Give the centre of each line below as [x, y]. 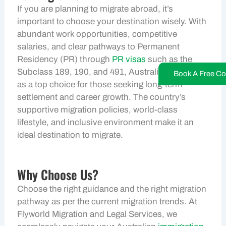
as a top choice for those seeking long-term [100, 84]
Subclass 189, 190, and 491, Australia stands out [112, 72]
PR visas [129, 59]
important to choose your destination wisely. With [112, 21]
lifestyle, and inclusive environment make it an [106, 122]
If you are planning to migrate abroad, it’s [95, 9]
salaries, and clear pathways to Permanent [99, 46]
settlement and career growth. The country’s [102, 97]
